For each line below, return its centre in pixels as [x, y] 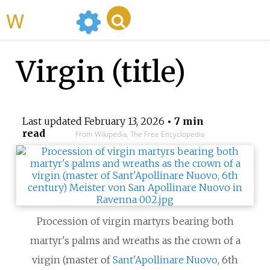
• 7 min [184, 121]
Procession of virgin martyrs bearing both [135, 221]
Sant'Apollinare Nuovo [165, 260]
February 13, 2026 [124, 121]
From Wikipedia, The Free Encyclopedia [140, 134]
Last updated [53, 121]
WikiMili [48, 20]
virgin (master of [72, 260]
